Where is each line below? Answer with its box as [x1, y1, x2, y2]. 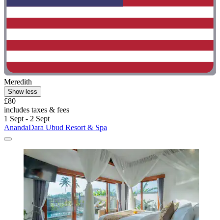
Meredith [4, 77, 32, 86]
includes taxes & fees [4, 105, 69, 114]
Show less [8, 87, 37, 95]
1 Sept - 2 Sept [4, 114, 50, 123]
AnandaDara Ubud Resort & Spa [4, 123, 107, 132]
